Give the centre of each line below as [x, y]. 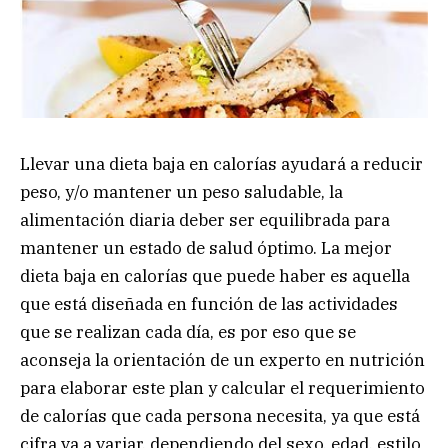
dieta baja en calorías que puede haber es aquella [215, 275]
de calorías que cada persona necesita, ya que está [220, 415]
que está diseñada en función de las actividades [209, 303]
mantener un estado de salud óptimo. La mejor [206, 247]
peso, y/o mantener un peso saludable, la [181, 191]
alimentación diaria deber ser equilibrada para [205, 219]
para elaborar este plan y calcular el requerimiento [222, 387]
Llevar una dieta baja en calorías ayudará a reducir [221, 163]
